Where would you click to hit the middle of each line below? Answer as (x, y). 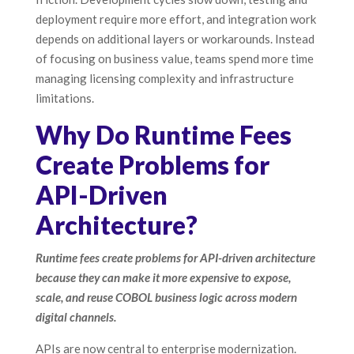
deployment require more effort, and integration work (175, 19)
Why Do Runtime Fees (163, 135)
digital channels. (75, 317)
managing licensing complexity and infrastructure (164, 79)
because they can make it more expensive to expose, (163, 278)
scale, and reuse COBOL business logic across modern (166, 298)
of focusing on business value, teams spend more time (174, 59)
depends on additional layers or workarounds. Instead (175, 39)
